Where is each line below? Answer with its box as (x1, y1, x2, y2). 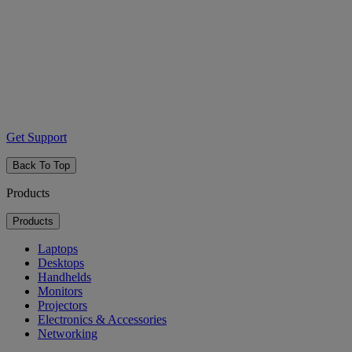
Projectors (38, 298, 87, 312)
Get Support (6, 130, 67, 144)
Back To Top (13, 159, 70, 171)
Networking (38, 326, 97, 340)
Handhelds (38, 269, 91, 284)
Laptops (38, 241, 78, 255)
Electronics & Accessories (38, 312, 167, 326)
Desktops (38, 255, 84, 269)
